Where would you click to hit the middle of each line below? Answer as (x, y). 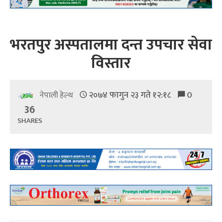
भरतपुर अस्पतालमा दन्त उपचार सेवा (111, 45)
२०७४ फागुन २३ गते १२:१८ (130, 95)
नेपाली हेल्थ (57, 96)
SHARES (30, 121)
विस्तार (111, 63)
